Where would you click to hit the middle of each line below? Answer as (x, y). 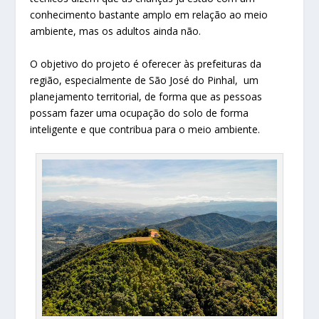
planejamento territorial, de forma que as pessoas (146, 96)
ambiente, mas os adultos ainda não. (116, 31)
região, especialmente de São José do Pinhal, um (145, 80)
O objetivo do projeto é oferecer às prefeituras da (146, 63)
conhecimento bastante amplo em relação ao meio (149, 15)
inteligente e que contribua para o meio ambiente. (145, 129)
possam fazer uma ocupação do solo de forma (140, 113)
